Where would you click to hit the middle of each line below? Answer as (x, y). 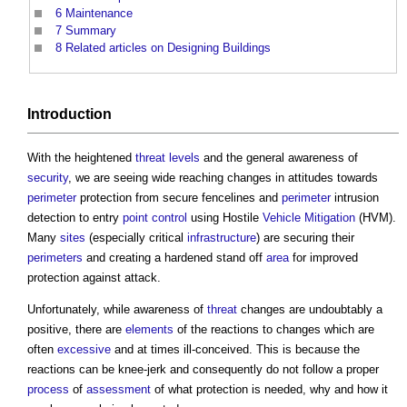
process (48, 389)
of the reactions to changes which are (274, 329)
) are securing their (305, 237)
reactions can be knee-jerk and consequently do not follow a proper (203, 369)
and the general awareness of (279, 157)
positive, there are (76, 329)
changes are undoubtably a (310, 309)
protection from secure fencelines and (179, 197)
